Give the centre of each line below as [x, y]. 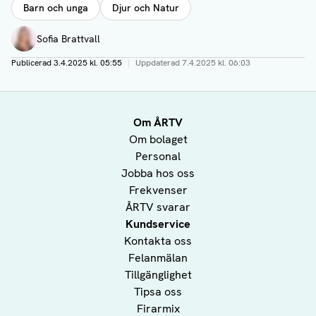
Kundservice [158, 224]
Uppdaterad [159, 63]
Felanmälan [158, 258]
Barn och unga [56, 8]
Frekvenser [158, 190]
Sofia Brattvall [68, 39]
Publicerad [32, 63]
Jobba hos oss [158, 174]
